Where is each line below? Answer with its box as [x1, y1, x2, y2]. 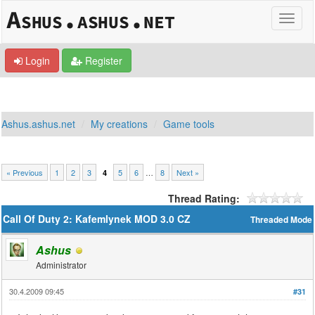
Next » [176, 167, 200, 178]
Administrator [36, 259, 87, 271]
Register [82, 53, 122, 67]
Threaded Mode [250, 214, 312, 226]
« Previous [6, 167, 44, 178]
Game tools [163, 117, 215, 131]
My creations [91, 117, 148, 131]
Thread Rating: [167, 191, 240, 205]
